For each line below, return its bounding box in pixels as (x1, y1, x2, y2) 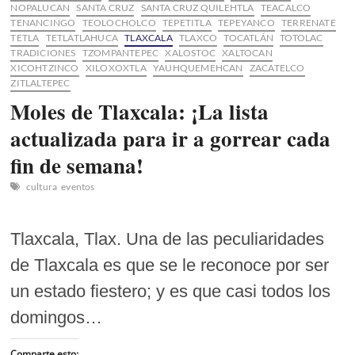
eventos (61, 180, 95, 193)
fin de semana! (10, 149, 144, 181)
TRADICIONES (10, 46, 76, 59)
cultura (25, 180, 58, 193)
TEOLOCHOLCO (82, 16, 156, 29)
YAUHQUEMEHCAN (153, 61, 243, 74)
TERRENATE (281, 16, 336, 29)
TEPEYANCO (218, 16, 275, 29)
